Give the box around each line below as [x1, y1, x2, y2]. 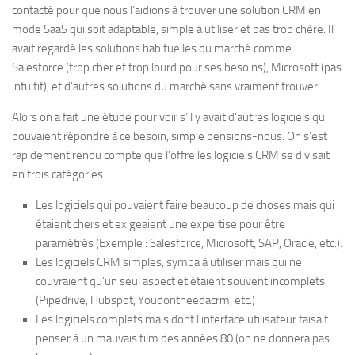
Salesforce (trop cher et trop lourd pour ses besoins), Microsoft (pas [12, 60, 342, 74]
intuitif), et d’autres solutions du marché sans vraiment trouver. [12, 79, 320, 94]
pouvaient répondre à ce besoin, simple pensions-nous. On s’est [12, 129, 327, 143]
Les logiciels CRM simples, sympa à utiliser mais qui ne [36, 255, 302, 269]
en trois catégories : [12, 167, 108, 181]
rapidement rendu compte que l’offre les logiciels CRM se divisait [12, 148, 330, 162]
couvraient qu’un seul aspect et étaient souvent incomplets [36, 274, 325, 288]
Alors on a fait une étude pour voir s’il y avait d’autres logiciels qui [12, 110, 327, 124]
